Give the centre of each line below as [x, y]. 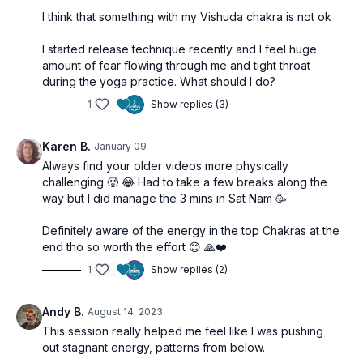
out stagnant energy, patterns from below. [155, 347]
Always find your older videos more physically [165, 166]
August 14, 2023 [125, 312]
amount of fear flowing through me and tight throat [176, 65]
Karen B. [66, 146]
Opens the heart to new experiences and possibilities [172, 23]
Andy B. [63, 312]
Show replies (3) [190, 104]
